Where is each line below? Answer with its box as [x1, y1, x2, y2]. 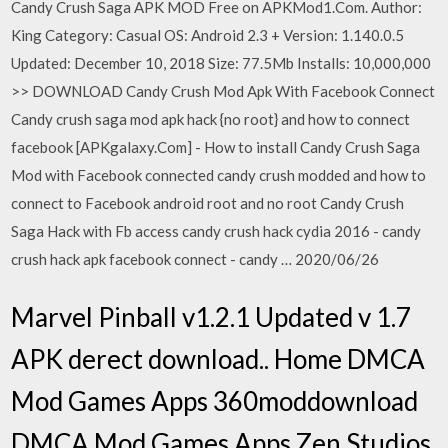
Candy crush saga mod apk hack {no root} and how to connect [11, 110, 411, 128]
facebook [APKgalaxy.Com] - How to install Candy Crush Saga [11, 138, 421, 156]
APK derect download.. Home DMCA [11, 342, 426, 375]
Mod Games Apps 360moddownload [11, 384, 419, 417]
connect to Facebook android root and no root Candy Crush [11, 194, 405, 212]
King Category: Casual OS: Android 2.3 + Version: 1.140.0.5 [11, 26, 405, 44]
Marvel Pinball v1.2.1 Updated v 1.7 [11, 300, 412, 333]
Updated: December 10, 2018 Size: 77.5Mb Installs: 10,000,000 [11, 54, 432, 72]
